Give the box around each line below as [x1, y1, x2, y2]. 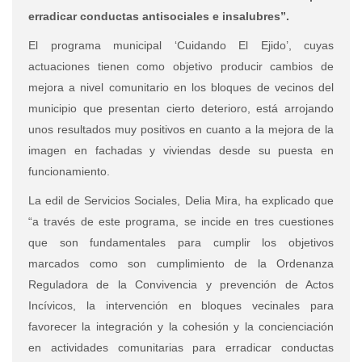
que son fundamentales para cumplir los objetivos [28, 235, 334, 249]
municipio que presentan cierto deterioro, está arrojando [28, 101, 334, 115]
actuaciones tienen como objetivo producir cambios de [28, 59, 334, 73]
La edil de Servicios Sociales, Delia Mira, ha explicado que [28, 193, 334, 207]
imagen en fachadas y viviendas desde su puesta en [28, 143, 334, 157]
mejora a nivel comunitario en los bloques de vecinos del [28, 80, 334, 94]
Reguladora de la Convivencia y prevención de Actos [28, 277, 334, 291]
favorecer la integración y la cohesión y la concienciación [28, 319, 334, 333]
